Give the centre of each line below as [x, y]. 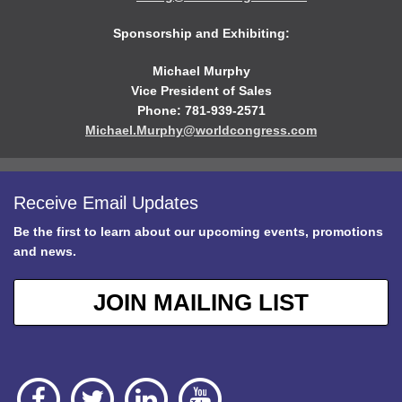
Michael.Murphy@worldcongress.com [201, 130]
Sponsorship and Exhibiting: [201, 33]
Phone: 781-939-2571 [201, 110]
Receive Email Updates [106, 202]
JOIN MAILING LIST [201, 302]
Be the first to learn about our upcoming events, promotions [198, 231]
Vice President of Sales [201, 90]
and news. [45, 251]
